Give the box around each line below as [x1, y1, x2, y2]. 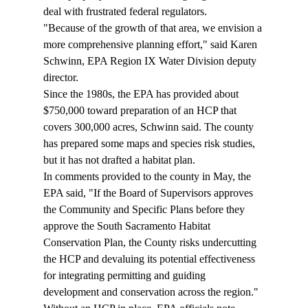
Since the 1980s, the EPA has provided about [43, 88, 241, 100]
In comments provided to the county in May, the [43, 170, 254, 183]
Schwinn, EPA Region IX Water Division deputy [43, 55, 259, 67]
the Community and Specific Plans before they [43, 203, 247, 216]
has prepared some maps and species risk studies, [43, 137, 258, 150]
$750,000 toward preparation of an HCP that [43, 104, 239, 117]
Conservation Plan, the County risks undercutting [43, 236, 259, 249]
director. [43, 71, 81, 84]
